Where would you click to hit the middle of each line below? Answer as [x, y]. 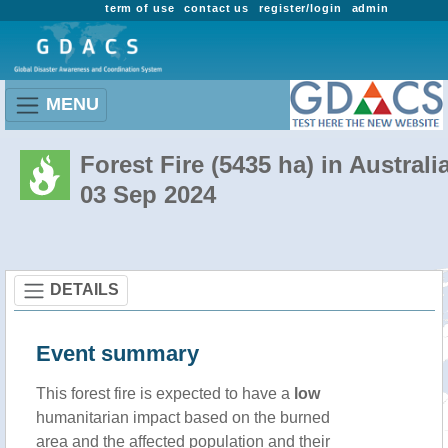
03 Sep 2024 [148, 194]
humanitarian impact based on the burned [183, 417]
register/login [300, 8]
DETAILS [84, 289]
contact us [217, 8]
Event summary [117, 353]
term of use [139, 8]
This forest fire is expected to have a [165, 393]
